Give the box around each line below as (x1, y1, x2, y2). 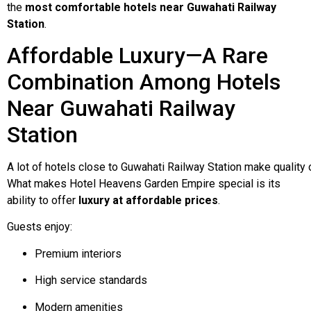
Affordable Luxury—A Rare (7, 42, 268, 69)
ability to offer (7, 193, 78, 207)
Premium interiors (35, 246, 121, 260)
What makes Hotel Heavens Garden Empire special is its (7, 176, 280, 190)
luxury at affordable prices (78, 193, 218, 207)
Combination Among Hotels (7, 68, 280, 95)
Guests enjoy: (7, 220, 72, 234)
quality (274, 160, 308, 174)
